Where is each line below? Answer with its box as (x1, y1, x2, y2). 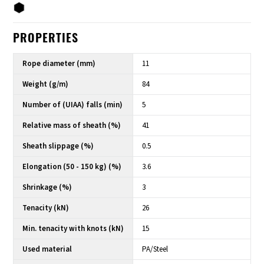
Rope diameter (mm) (22, 58, 96, 70)
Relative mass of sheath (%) (22, 120, 121, 131)
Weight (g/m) (22, 79, 69, 90)
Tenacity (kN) (22, 203, 70, 214)
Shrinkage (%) (22, 182, 72, 193)
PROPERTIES (13, 34, 79, 46)
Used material (22, 244, 72, 255)
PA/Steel (142, 244, 169, 255)
